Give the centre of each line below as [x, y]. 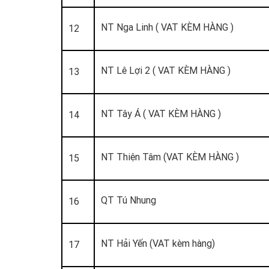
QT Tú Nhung [128, 200]
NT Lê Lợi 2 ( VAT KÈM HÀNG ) [166, 70]
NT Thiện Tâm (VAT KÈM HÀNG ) [170, 156]
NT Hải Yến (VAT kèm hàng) [158, 243]
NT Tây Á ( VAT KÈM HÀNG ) [161, 113]
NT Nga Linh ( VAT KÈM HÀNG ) [167, 27]
